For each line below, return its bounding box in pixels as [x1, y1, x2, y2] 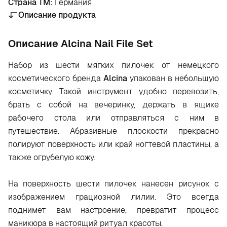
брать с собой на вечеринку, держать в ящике [8, 99, 219, 110]
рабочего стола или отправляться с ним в [8, 112, 219, 123]
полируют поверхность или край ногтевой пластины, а [8, 139, 219, 149]
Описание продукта [18, 10, 96, 20]
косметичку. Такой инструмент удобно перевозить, [8, 86, 219, 97]
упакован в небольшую [127, 73, 219, 84]
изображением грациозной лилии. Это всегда [8, 192, 219, 202]
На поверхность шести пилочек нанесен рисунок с [8, 178, 219, 189]
